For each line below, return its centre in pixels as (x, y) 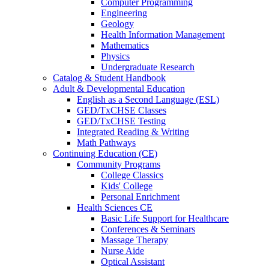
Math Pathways (106, 143)
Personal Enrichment (140, 197)
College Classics (132, 175)
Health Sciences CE (115, 207)
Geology (117, 24)
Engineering (124, 13)
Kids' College (127, 186)
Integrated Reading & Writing (133, 132)
